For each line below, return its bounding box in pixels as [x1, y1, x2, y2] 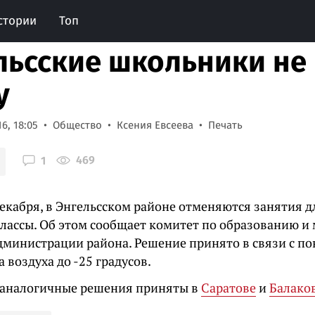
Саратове [201, 279, 256, 296]
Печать [208, 119, 243, 131]
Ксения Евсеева [117, 119, 193, 131]
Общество [53, 119, 102, 131]
